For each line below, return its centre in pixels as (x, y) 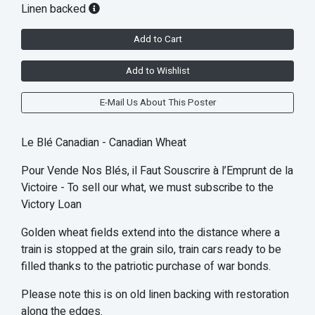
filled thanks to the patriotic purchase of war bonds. (146, 267)
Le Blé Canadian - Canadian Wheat (104, 143)
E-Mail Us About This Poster (157, 103)
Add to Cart (157, 40)
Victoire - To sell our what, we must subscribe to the (147, 188)
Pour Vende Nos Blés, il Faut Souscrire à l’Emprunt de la (157, 171)
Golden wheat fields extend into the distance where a (150, 233)
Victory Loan (51, 205)
